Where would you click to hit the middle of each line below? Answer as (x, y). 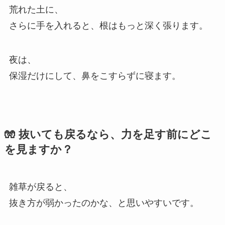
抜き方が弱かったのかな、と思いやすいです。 (104, 203)
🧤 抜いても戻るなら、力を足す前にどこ (108, 134)
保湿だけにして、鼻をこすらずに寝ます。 (95, 76)
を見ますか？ (38, 149)
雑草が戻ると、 (40, 187)
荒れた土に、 (36, 9)
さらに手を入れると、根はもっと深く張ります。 (108, 25)
